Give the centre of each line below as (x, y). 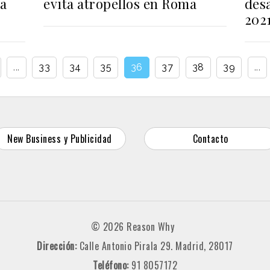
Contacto (210, 138)
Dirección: (57, 246)
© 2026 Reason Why (133, 226)
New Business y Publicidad (60, 138)
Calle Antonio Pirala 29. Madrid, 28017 (156, 246)
